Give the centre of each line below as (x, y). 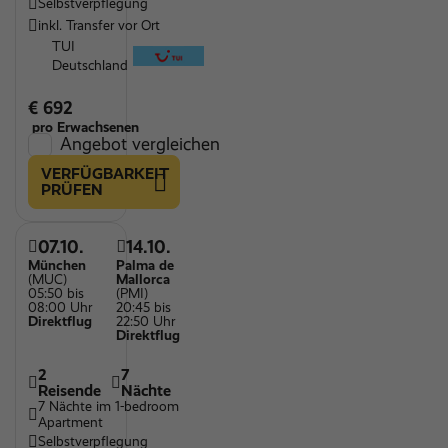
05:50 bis (56, 293)
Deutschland (90, 65)
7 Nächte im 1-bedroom (108, 406)
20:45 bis (143, 307)
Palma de (145, 265)
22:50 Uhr (145, 321)
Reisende (69, 390)
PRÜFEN (72, 189)
